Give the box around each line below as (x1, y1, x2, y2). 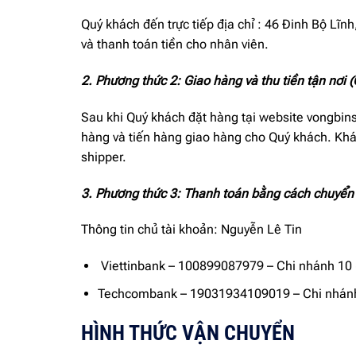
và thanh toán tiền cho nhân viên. (81, 37, 269, 52)
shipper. (81, 149, 126, 164)
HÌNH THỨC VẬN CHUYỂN (81, 320, 295, 345)
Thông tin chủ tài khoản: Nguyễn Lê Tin (81, 222, 302, 238)
